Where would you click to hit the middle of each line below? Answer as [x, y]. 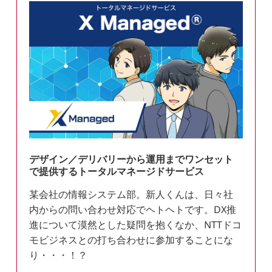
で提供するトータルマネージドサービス [117, 172]
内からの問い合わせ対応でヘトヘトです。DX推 [133, 210]
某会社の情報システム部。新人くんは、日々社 [131, 195]
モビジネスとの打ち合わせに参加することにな [131, 240]
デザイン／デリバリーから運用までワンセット [131, 159]
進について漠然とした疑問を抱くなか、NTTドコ [136, 225]
